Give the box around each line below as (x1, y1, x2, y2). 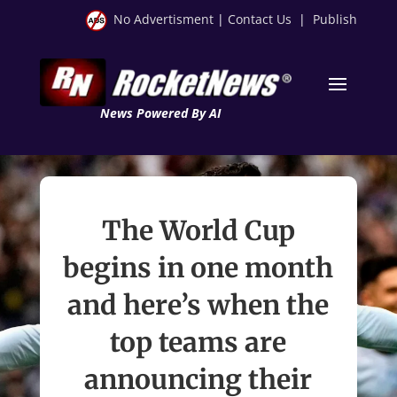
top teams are (110, 324, 287, 359)
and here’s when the (67, 287, 330, 322)
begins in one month (63, 250, 334, 284)
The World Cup (101, 213, 295, 247)
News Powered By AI (99, 104, 221, 121)
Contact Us (228, 11, 292, 27)
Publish (313, 11, 358, 27)
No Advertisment (113, 11, 214, 27)
